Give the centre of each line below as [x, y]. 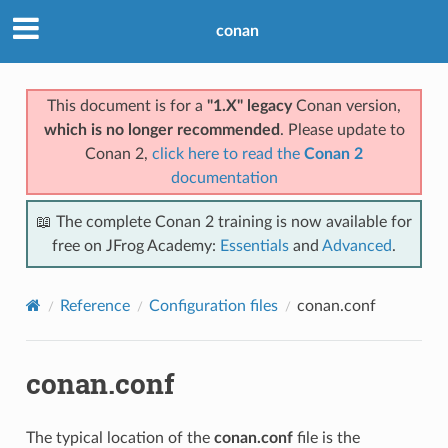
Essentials [254, 245]
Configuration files [213, 305]
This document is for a [127, 105]
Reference [94, 305]
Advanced [357, 245]
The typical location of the [119, 437]
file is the [326, 437]
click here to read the [228, 153]
